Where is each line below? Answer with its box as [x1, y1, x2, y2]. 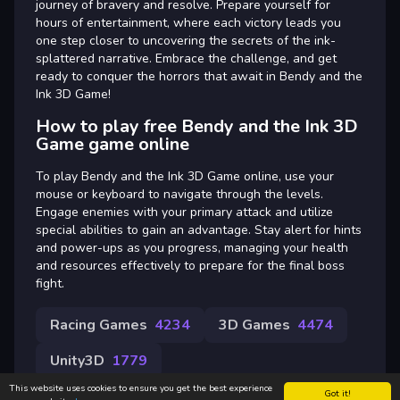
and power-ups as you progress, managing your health [36, 238, 348, 256]
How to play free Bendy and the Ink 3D [36, 113, 358, 138]
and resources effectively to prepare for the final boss [36, 256, 345, 274]
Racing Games [50, 314, 147, 335]
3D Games [219, 314, 290, 335]
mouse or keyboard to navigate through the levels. [36, 185, 323, 203]
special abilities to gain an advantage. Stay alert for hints [36, 221, 362, 238]
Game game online [36, 131, 189, 156]
